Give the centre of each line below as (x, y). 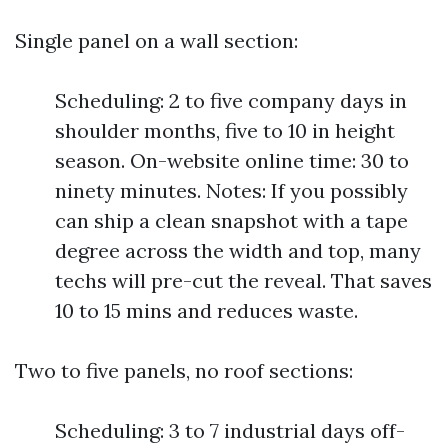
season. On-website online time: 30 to (232, 160)
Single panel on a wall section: (156, 40)
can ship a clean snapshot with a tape (231, 220)
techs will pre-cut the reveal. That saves (243, 280)
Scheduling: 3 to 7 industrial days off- (230, 430)
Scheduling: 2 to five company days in (231, 100)
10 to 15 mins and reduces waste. (206, 310)
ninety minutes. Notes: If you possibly (231, 190)
